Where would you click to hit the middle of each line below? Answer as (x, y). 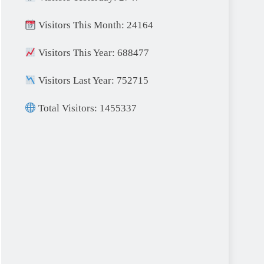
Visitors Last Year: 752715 (93, 81)
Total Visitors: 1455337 (87, 108)
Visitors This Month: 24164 (95, 25)
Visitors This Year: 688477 (93, 53)
